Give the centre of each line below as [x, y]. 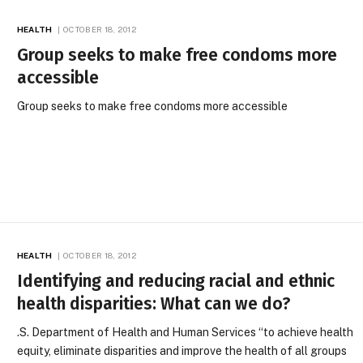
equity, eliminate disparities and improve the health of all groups [182, 350]
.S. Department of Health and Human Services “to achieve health [186, 332]
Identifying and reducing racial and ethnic [176, 281]
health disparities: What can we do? [154, 303]
